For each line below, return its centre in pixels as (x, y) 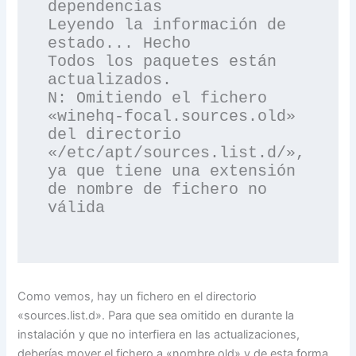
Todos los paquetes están (163, 62)
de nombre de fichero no (158, 190)
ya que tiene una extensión (172, 172)
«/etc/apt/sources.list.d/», (177, 153)
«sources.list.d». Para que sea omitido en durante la (156, 316)
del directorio (115, 135)
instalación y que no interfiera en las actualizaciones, (159, 335)
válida (77, 208)
